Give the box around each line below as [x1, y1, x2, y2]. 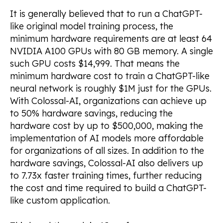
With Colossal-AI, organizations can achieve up [10, 95, 207, 107]
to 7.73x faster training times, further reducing [10, 170, 202, 182]
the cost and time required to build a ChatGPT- [10, 182, 207, 194]
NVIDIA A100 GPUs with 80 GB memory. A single [10, 45, 213, 57]
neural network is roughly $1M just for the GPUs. [10, 83, 212, 95]
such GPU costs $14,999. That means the [10, 58, 180, 70]
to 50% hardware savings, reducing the [10, 108, 173, 119]
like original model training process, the [10, 20, 173, 32]
